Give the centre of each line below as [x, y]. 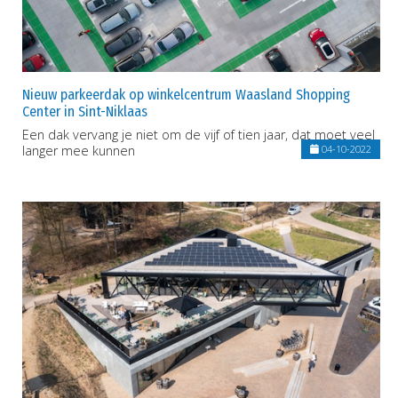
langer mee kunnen [79, 150]
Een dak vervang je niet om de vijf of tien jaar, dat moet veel [199, 134]
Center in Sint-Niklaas [85, 111]
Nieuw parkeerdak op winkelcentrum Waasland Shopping [186, 94]
